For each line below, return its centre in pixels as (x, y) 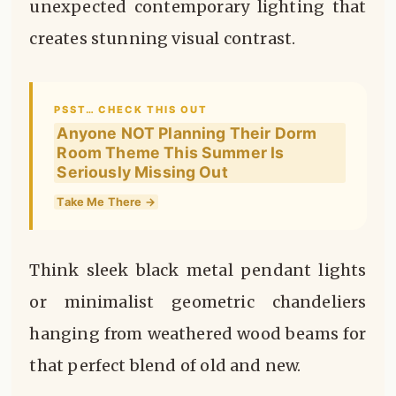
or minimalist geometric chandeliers (198, 302)
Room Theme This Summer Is (171, 153)
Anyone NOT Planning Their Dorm (187, 133)
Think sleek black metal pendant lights (198, 270)
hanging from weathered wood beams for (198, 334)
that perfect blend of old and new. (165, 366)
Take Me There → (106, 202)
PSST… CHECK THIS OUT (131, 110)
